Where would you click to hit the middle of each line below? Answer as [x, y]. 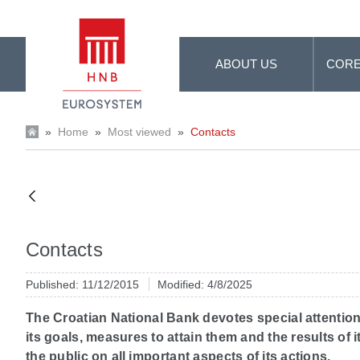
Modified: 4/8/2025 [205, 284]
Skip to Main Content [65, 15]
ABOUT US [247, 64]
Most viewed [139, 132]
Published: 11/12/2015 [84, 284]
